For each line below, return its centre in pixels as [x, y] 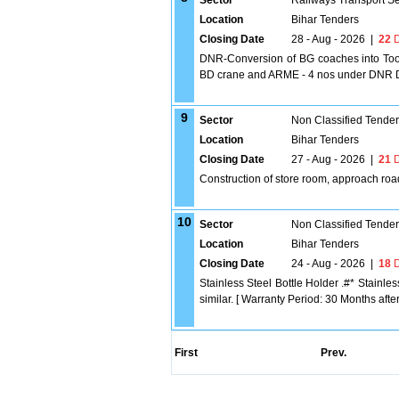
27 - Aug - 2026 [328, 159]
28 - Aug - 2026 [328, 39]
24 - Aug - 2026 [328, 264]
